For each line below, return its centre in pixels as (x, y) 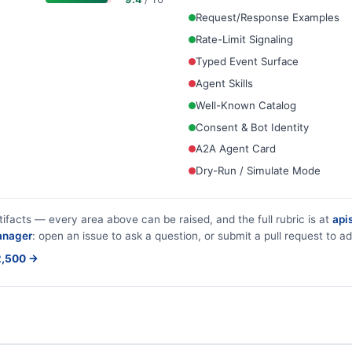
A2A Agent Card (236, 149)
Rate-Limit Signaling (244, 39)
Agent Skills (224, 83)
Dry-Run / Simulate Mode (258, 171)
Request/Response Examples (268, 17)
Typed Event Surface (247, 61)
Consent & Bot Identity (252, 127)
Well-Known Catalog (246, 105)
